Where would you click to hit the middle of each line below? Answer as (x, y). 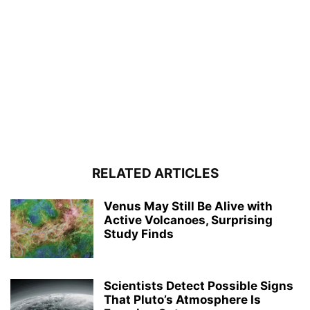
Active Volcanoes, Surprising (188, 220)
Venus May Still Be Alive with (188, 206)
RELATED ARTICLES (155, 173)
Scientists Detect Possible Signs (199, 285)
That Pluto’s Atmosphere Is (182, 299)
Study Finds (139, 234)
